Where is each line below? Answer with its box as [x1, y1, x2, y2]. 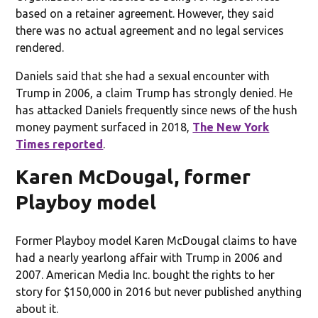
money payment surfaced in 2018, [16, 120, 193, 133]
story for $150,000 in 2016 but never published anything [16, 285, 302, 298]
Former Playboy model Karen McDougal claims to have [16, 234, 297, 247]
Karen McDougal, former [16, 165, 251, 187]
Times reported [16, 137, 104, 150]
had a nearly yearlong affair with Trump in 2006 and [16, 251, 283, 264]
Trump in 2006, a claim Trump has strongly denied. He [16, 86, 293, 99]
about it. [16, 302, 59, 315]
